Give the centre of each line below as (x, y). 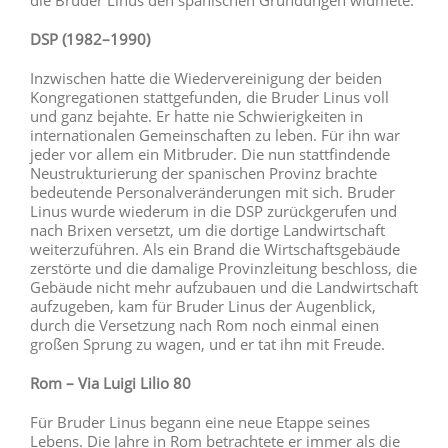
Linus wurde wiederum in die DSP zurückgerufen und (213, 210)
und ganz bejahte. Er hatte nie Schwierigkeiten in (196, 115)
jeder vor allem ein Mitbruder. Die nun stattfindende (210, 153)
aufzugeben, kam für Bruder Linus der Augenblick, (203, 305)
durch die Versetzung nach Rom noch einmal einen (204, 324)
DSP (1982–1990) (90, 38)
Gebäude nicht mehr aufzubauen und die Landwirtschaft (224, 286)
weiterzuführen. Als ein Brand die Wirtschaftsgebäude (215, 248)
